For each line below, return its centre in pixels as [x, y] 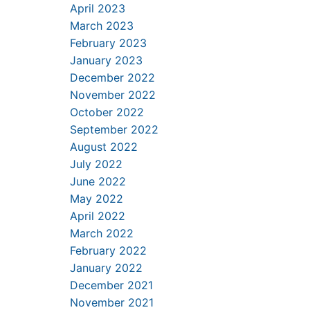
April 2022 [98, 216]
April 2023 [98, 8]
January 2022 [106, 268]
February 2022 [108, 250]
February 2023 [108, 43]
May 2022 [97, 199]
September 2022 [114, 129]
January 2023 [106, 60]
